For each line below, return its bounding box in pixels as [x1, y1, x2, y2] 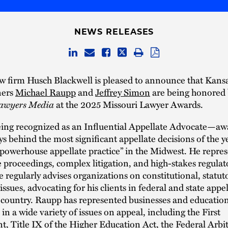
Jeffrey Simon [95, 84, 150, 99]
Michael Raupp [15, 84, 76, 99]
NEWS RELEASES [74, 27, 154, 37]
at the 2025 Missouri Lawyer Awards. [54, 97, 203, 111]
